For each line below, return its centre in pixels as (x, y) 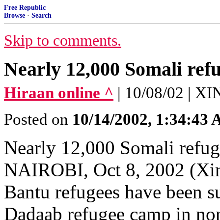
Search (41, 15)
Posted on (38, 119)
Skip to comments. (63, 41)
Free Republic (25, 8)
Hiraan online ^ (59, 93)
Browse (14, 15)
